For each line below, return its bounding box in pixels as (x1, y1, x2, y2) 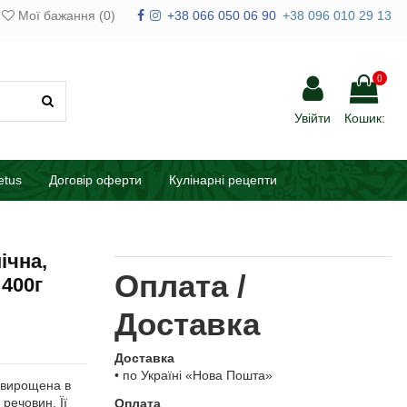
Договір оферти (49, 173, 142, 188)
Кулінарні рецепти (169, 173, 277, 188)
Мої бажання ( (14, 8, 104, 23)
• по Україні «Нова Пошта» (114, 368, 273, 383)
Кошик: (344, 111, 385, 126)
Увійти (294, 111, 332, 126)
